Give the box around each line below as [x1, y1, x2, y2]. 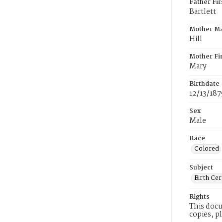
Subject [189, 163, 213, 173]
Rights [189, 192, 210, 202]
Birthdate [189, 79, 220, 89]
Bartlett [189, 6, 216, 18]
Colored [194, 144, 219, 154]
